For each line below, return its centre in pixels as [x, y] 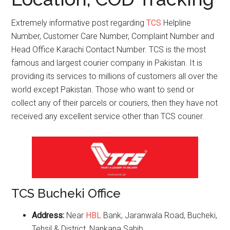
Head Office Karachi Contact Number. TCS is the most [109, 50]
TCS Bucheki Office [66, 194]
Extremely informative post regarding [79, 23]
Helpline [177, 23]
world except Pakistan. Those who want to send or [103, 90]
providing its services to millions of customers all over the [115, 76]
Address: [49, 216]
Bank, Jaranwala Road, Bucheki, [159, 216]
